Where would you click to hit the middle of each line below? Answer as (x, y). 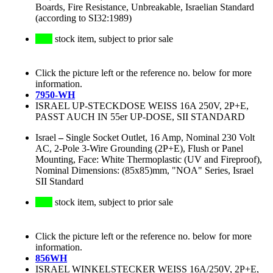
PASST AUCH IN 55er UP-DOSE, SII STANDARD (140, 117)
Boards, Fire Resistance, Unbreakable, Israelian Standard (145, 7)
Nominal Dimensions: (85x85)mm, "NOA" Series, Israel (144, 171)
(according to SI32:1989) (83, 18)
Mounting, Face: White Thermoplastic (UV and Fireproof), (149, 160)
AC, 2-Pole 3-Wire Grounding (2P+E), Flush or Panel (139, 149)
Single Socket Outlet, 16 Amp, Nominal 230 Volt (160, 138)
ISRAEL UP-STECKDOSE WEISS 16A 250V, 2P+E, (142, 106)
